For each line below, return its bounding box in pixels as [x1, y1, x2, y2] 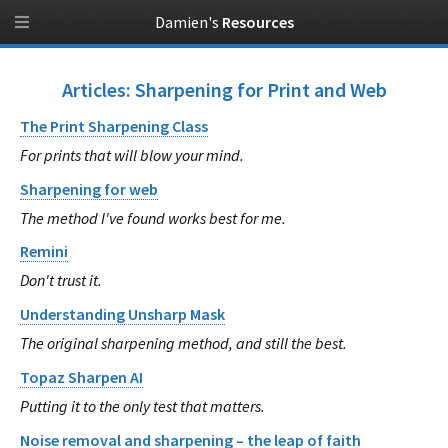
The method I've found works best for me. [20, 207, 286, 228]
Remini [20, 241, 68, 262]
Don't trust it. [20, 270, 102, 291]
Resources [218, 12, 294, 32]
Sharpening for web [20, 178, 158, 199]
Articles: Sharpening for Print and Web [61, 77, 387, 102]
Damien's [154, 12, 219, 32]
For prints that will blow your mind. [20, 144, 244, 165]
